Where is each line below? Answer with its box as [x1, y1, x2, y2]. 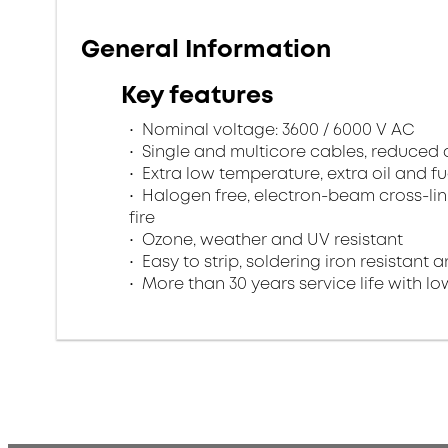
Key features [121, 78, 274, 112]
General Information [81, 32, 331, 66]
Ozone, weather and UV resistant [138, 228, 403, 251]
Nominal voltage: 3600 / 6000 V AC [138, 118, 414, 141]
